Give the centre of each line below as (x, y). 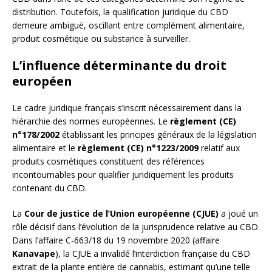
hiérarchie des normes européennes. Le (91, 121)
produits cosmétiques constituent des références (108, 161)
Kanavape (34, 254)
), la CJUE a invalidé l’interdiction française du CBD (153, 254)
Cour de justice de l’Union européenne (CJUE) (121, 214)
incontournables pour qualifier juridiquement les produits (123, 175)
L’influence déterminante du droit (119, 66)
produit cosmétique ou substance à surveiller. (101, 39)
